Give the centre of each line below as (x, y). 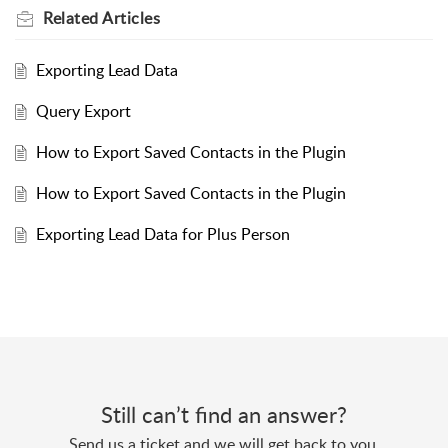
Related (72, 18)
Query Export (83, 111)
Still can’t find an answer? (224, 414)
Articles (131, 18)
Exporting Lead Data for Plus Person (162, 234)
